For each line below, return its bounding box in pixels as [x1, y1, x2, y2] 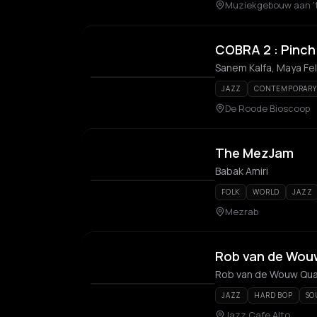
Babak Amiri [215, 164, 268, 178]
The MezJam [215, 144, 294, 161]
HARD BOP [254, 290, 293, 300]
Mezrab [225, 205, 258, 218]
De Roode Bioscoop [225, 102, 310, 115]
